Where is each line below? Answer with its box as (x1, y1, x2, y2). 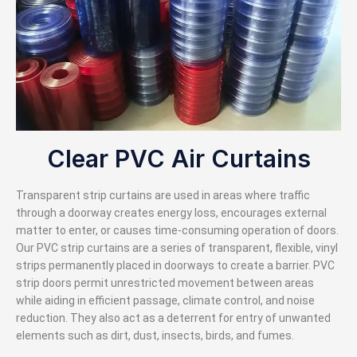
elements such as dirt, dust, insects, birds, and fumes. (16, 329, 294, 343)
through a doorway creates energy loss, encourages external (16, 206, 327, 220)
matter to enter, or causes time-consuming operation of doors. (16, 224, 339, 237)
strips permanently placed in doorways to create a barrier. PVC (16, 259, 335, 273)
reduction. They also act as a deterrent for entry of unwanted (16, 312, 331, 325)
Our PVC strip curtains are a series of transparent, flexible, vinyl (16, 241, 338, 255)
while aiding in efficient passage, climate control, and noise (16, 294, 315, 308)
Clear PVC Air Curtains (46, 144, 311, 174)
